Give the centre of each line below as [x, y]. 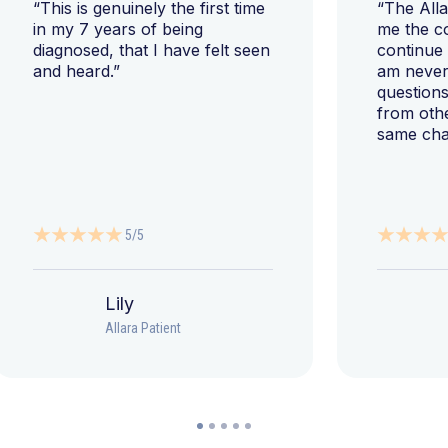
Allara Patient [143, 328]
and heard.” [76, 71]
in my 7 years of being [118, 29]
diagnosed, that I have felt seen [151, 50]
